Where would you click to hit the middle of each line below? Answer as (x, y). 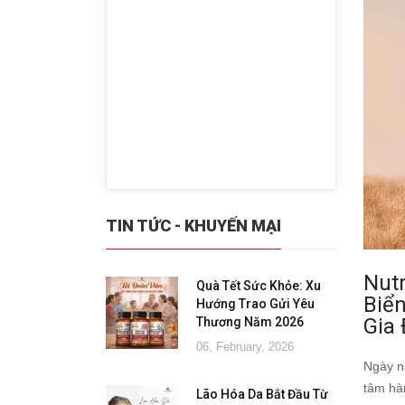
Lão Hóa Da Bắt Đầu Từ (262, 394)
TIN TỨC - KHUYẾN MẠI (193, 226)
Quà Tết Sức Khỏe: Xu (259, 286)
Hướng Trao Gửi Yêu (255, 304)
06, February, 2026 (245, 347)
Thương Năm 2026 (250, 322)
